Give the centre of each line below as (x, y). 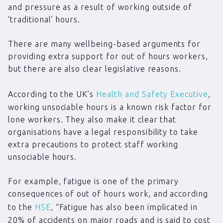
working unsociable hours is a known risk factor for (110, 107)
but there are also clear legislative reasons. (95, 69)
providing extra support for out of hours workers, (108, 56)
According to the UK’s (52, 94)
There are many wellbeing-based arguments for (105, 44)
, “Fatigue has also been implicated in (124, 207)
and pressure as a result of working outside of (100, 7)
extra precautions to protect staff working (93, 145)
